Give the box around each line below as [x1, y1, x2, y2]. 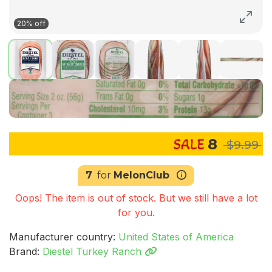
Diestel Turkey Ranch [42, 245, 144, 257]
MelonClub [114, 169, 169, 181]
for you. [117, 206, 155, 219]
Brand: [9, 245, 42, 257]
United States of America [118, 230, 234, 243]
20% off [17, 18, 46, 28]
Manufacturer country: [9, 230, 118, 243]
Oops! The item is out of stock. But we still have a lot [15, 191, 257, 204]
